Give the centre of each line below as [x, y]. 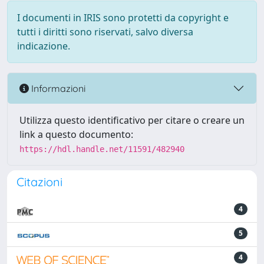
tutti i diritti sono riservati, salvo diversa [105, 32]
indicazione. [44, 46]
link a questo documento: [76, 134]
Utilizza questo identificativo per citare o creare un [132, 120]
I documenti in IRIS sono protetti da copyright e [123, 18]
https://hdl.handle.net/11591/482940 [102, 149]
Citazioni [39, 182]
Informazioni [57, 88]
